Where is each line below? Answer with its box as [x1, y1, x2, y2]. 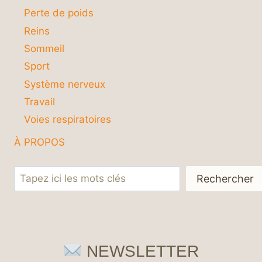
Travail [24, 96, 55, 108]
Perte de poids [24, 7, 94, 19]
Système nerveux [24, 78, 105, 90]
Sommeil [24, 42, 64, 54]
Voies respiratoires [24, 113, 111, 126]
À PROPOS [14, 136, 65, 149]
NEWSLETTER [81, 242, 199, 261]
